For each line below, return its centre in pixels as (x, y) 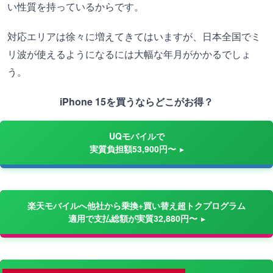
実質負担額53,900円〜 (133, 149)
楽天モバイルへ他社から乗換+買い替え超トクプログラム (136, 205)
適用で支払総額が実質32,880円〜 (133, 218)
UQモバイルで (137, 136)
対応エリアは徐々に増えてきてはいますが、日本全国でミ (134, 36)
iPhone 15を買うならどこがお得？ (136, 101)
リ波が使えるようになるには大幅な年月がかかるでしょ (129, 54)
